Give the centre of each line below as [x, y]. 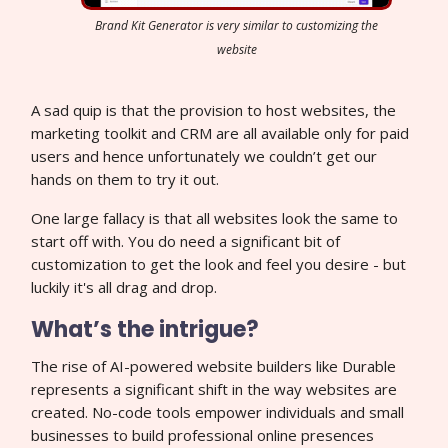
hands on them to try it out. [125, 178]
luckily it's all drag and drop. [124, 286]
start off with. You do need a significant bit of [185, 240]
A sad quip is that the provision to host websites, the [213, 109]
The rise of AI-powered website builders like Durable [213, 365]
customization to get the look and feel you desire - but [218, 263]
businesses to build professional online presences [202, 434]
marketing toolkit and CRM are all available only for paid [220, 132]
